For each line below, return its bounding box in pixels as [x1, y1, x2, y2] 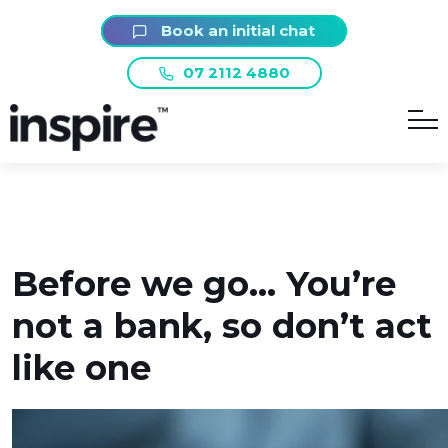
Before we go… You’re [12, 262, 396, 305]
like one [12, 346, 151, 389]
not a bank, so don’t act [12, 304, 432, 347]
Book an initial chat [157, 21, 315, 40]
